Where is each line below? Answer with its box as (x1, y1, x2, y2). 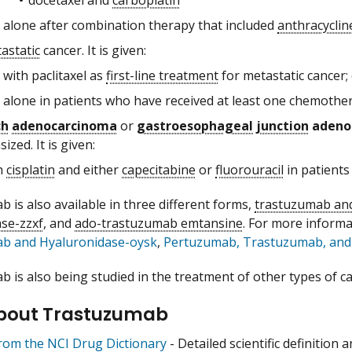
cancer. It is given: (40, 41, 146, 59)
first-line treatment (106, 66, 218, 84)
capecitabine (122, 160, 196, 178)
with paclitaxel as (3, 66, 106, 84)
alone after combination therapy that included (3, 16, 277, 34)
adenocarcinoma (12, 116, 117, 134)
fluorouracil (215, 160, 284, 178)
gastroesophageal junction (137, 116, 309, 134)
